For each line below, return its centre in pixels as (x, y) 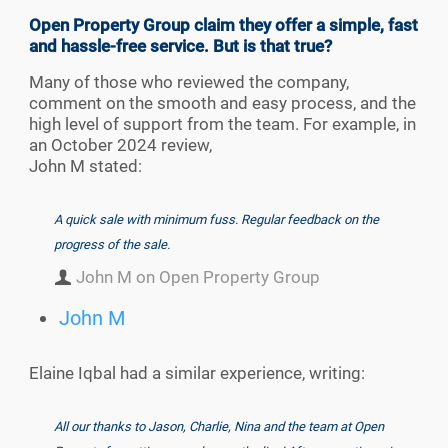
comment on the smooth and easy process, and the (222, 103)
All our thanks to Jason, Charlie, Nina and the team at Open (219, 427)
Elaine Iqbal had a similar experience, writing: (197, 373)
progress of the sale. (112, 245)
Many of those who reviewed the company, (189, 82)
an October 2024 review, (120, 145)
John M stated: (85, 166)
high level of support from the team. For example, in (222, 124)
